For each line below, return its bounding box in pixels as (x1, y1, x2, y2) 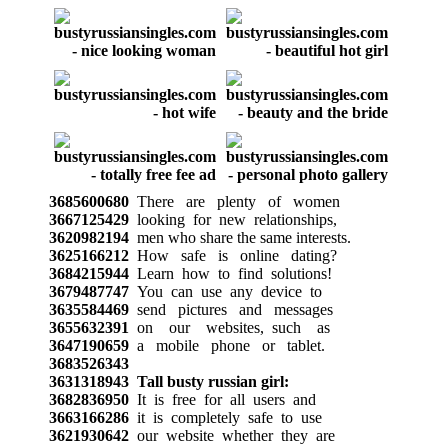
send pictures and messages (128, 300, 333, 318)
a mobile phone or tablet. (128, 336, 325, 354)
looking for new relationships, (128, 210, 337, 228)
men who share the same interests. (128, 228, 351, 246)
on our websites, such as (128, 318, 330, 336)
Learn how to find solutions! (128, 264, 332, 282)
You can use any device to (128, 282, 322, 300)
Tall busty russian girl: (136, 372, 289, 390)
